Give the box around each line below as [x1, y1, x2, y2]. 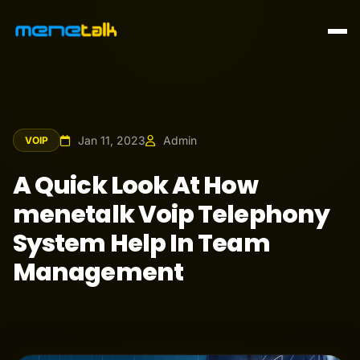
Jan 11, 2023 [75, 133, 145, 147]
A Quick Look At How [13, 168, 258, 202]
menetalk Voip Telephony [13, 197, 330, 231]
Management [13, 255, 183, 289]
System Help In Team [13, 226, 270, 260]
